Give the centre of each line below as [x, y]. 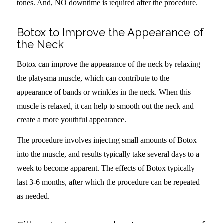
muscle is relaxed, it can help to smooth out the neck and [105, 106]
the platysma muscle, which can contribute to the [93, 78]
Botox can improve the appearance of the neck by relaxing [108, 64]
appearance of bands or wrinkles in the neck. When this [104, 92]
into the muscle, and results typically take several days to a [108, 154]
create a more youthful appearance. [71, 119]
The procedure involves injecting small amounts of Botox [107, 140]
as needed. [33, 196]
